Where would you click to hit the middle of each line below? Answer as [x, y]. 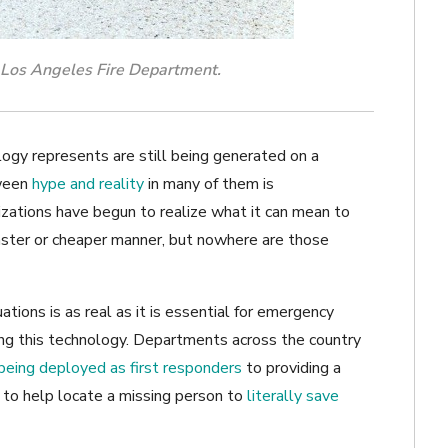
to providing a [293, 368]
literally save [293, 396]
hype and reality [88, 184]
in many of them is [211, 184]
